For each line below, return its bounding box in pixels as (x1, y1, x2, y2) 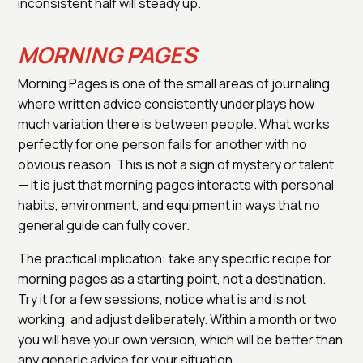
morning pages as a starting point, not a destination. (18, 269, 326, 288)
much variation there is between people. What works (18, 114, 330, 133)
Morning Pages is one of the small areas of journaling (18, 74, 330, 92)
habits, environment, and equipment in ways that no (18, 195, 320, 214)
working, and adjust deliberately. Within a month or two (18, 310, 337, 328)
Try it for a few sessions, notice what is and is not (18, 289, 306, 308)
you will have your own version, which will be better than (18, 330, 343, 348)
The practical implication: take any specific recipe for (18, 249, 331, 267)
